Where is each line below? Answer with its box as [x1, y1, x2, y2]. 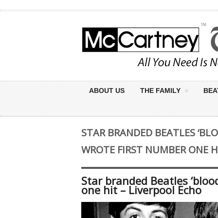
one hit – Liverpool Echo [81, 182, 201, 197]
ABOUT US [89, 87, 125, 94]
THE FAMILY [140, 87, 181, 94]
